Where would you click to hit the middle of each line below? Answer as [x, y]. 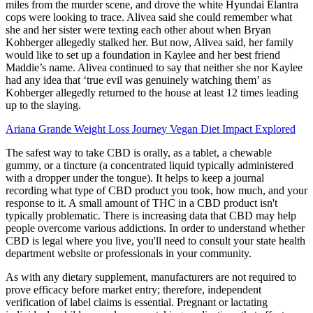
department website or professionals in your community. [129, 254]
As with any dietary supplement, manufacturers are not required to [151, 277]
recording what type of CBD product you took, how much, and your [156, 191]
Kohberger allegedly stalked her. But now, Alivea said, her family [150, 43]
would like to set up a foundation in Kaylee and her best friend [143, 55]
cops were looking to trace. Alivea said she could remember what [149, 17]
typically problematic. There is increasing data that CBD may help [151, 216]
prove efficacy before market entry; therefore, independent [133, 290]
